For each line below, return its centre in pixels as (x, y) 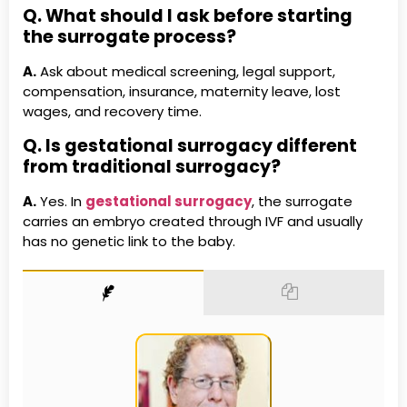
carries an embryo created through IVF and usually (193, 221)
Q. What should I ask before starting (188, 16)
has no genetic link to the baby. (129, 241)
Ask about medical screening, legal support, (186, 72)
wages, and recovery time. (112, 112)
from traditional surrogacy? (152, 166)
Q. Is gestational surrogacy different (190, 145)
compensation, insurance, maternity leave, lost (182, 92)
